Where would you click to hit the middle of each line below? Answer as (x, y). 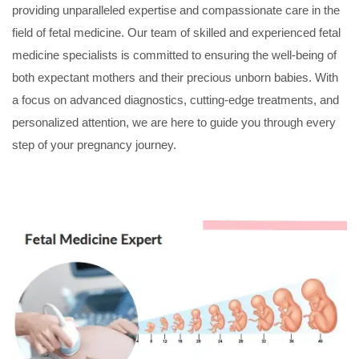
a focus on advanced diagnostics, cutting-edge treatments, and (175, 100)
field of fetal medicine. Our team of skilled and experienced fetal (176, 33)
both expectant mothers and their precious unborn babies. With (175, 78)
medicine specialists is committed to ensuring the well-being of (174, 55)
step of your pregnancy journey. (94, 145)
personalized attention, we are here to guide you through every (174, 123)
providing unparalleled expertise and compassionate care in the (176, 10)
